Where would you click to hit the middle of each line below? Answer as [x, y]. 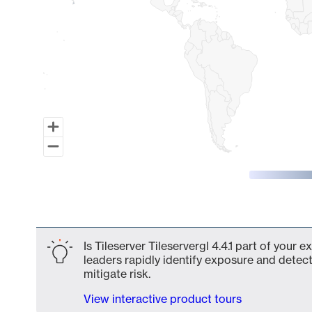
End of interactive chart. [99, 215]
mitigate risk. [117, 274]
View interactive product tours [163, 299]
